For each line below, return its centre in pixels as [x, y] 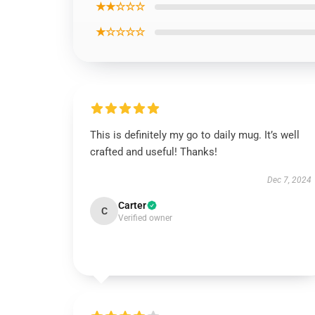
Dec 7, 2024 [289, 180]
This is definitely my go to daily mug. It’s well [195, 135]
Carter [132, 205]
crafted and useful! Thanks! [154, 152]
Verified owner [145, 218]
